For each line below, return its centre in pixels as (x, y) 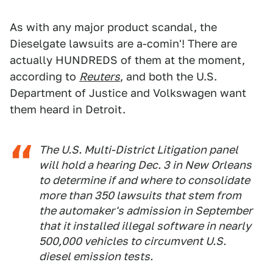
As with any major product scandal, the (113, 27)
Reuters (100, 76)
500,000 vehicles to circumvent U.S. (133, 241)
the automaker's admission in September (146, 211)
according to (44, 76)
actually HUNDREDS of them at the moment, (127, 60)
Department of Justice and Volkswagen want (128, 93)
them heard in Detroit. (68, 109)
